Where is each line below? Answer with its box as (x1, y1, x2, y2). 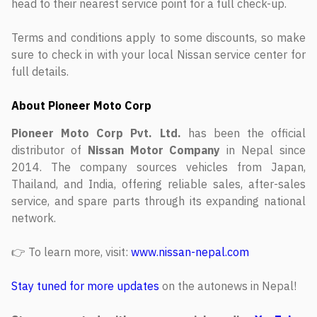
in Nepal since (220, 143, 306, 157)
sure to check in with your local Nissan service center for (11, 47, 306, 62)
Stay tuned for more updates (11, 279, 159, 293)
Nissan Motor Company (87, 143, 221, 157)
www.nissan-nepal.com (131, 245, 249, 259)
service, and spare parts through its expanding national (11, 194, 306, 208)
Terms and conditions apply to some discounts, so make (11, 30, 306, 45)
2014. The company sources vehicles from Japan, (11, 160, 306, 174)
